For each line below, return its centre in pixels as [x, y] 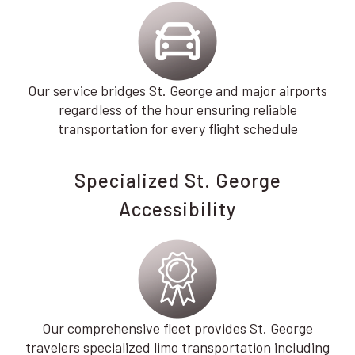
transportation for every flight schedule [177, 128]
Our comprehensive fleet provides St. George [177, 328]
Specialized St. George [177, 180]
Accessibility [177, 209]
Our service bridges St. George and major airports [177, 90]
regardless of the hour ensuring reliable [177, 109]
